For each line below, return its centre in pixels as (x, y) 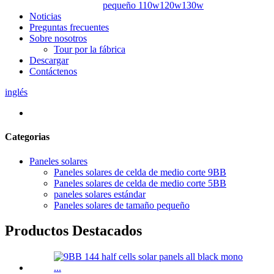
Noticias (45, 16)
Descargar (49, 60)
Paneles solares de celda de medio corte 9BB (140, 172)
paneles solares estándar (100, 194)
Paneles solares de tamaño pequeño (122, 205)
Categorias (27, 137)
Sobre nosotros (58, 38)
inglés (16, 92)
